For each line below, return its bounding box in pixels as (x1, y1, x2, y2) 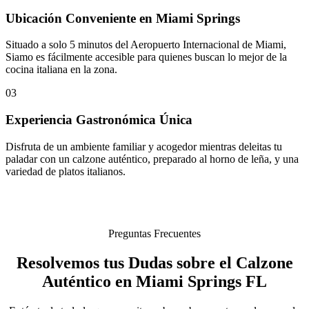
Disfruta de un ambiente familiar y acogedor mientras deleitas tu (6, 140, 282, 152)
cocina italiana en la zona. (6, 63, 117, 76)
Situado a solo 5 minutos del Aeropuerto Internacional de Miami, (6, 39, 286, 51)
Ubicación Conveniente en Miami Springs (6, 10, 240, 26)
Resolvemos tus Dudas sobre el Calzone (16, 253, 293, 272)
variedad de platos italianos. (6, 165, 126, 177)
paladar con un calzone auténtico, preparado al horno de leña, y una (6, 152, 299, 165)
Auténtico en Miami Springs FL (42, 272, 267, 290)
